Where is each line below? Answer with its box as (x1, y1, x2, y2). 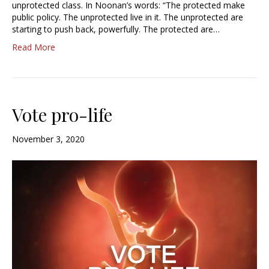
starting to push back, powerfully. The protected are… (12, 23, 220, 35)
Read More (12, 41, 55, 53)
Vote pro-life (12, 102, 112, 127)
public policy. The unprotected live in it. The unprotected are (12, 11, 243, 23)
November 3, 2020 (12, 133, 85, 145)
